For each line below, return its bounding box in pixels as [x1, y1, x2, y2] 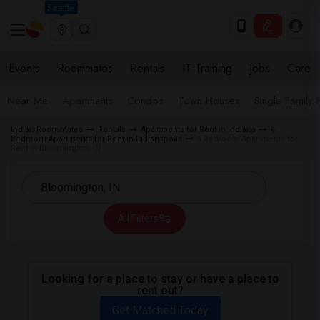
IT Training [182, 60, 232, 76]
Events [9, 60, 40, 76]
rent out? [136, 284, 184, 297]
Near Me [7, 93, 48, 109]
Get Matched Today [111, 304, 209, 317]
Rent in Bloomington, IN [11, 144, 101, 153]
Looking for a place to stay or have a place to [41, 272, 279, 286]
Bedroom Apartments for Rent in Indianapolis [11, 134, 182, 144]
